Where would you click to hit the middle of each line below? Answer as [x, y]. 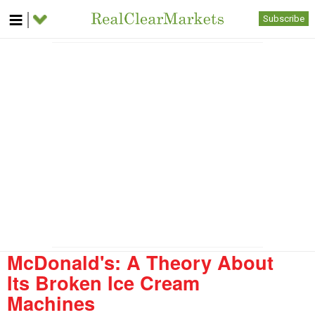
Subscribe [284, 19]
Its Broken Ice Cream [103, 282]
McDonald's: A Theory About [140, 262]
